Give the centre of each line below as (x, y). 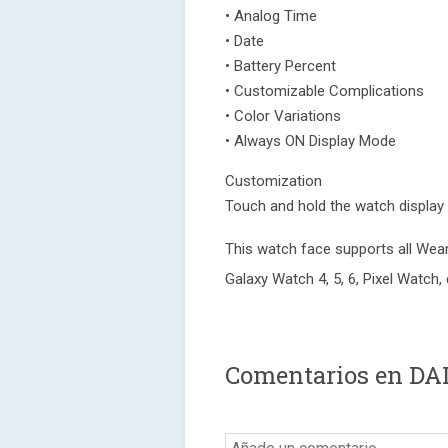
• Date (244, 41)
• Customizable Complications (324, 91)
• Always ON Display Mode (310, 141)
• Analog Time (271, 16)
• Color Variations (283, 116)
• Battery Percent (280, 66)
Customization (273, 181)
